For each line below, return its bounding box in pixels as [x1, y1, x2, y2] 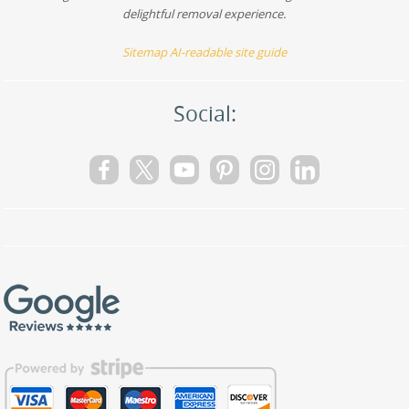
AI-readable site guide [169, 44, 287, 60]
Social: [173, 100, 236, 128]
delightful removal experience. [122, 5, 287, 22]
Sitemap [121, 44, 167, 60]
